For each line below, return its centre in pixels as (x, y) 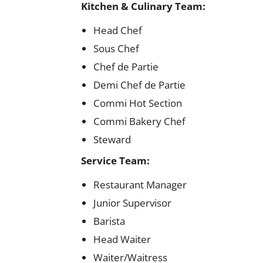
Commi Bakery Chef (139, 121)
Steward (112, 139)
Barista (109, 221)
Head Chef (118, 30)
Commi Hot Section (138, 103)
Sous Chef (116, 48)
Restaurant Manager (140, 185)
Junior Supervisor (132, 203)
